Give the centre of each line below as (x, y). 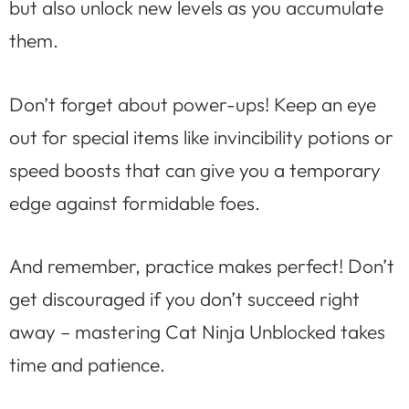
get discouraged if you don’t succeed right (184, 299)
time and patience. (87, 365)
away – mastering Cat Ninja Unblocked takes (197, 332)
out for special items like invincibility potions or (201, 136)
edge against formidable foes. (135, 202)
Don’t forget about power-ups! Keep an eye (193, 104)
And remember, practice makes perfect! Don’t (202, 266)
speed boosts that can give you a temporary (195, 169)
